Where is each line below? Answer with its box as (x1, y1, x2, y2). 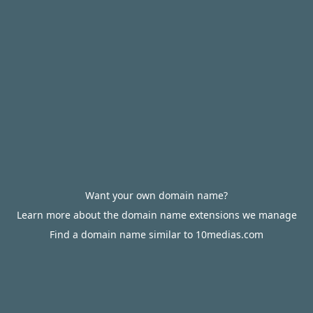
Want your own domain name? (85, 189, 228, 202)
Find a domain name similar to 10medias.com (50, 228, 263, 241)
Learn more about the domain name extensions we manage (16, 208, 297, 221)
